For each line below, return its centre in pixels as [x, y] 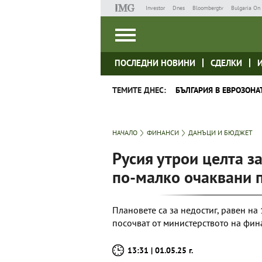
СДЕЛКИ [226, 63]
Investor [155, 8]
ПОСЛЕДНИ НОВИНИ [155, 63]
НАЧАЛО [125, 132]
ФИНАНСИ [163, 132]
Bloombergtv [208, 8]
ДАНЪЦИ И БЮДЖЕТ [220, 132]
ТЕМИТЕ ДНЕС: [139, 90]
